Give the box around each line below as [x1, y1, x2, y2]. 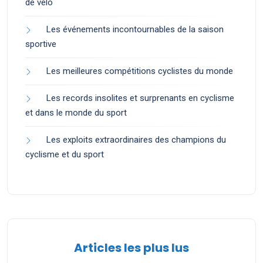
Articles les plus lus [74, 240, 189, 257]
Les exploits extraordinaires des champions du [46, 134, 226, 146]
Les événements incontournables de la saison [46, 24, 224, 35]
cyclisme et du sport [25, 149, 104, 160]
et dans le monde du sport [25, 107, 127, 119]
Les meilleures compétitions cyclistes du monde [46, 66, 233, 77]
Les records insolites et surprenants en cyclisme [46, 93, 234, 104]
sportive [25, 39, 56, 50]
